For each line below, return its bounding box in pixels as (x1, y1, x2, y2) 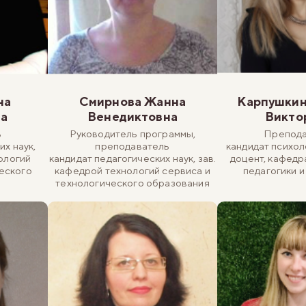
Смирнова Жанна (79, 94, 186, 109)
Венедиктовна (87, 109, 178, 124)
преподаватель (95, 139, 170, 152)
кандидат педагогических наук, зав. (48, 152, 217, 164)
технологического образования (55, 176, 210, 189)
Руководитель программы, (69, 127, 196, 139)
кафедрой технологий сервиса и (55, 164, 210, 176)
